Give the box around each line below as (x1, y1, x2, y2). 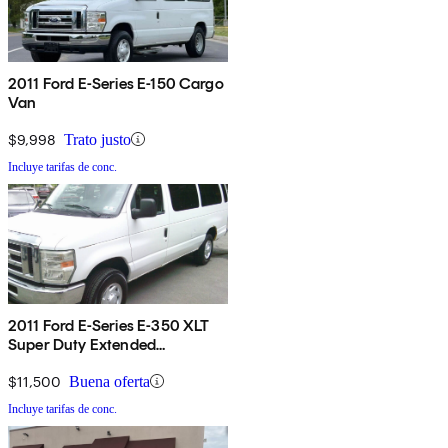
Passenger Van (8, 353, 114, 373)
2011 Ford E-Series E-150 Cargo (8, 73, 225, 93)
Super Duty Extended (8, 334, 157, 354)
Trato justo (64, 130, 131, 148)
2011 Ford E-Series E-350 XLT (8, 315, 210, 335)
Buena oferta (69, 372, 150, 390)
